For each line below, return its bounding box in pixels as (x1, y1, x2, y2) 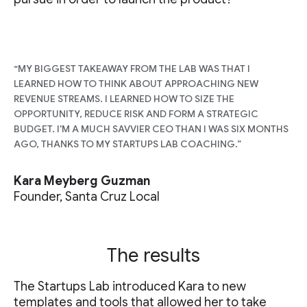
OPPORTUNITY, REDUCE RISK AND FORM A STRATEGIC (14, 108, 258, 120)
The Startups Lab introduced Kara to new (14, 279, 246, 294)
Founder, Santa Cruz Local (14, 189, 160, 204)
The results (107, 243, 200, 267)
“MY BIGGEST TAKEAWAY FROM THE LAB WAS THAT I (14, 62, 250, 75)
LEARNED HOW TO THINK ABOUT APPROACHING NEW (14, 77, 258, 90)
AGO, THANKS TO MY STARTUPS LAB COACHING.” (14, 138, 241, 150)
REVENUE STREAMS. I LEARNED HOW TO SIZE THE (14, 93, 234, 105)
